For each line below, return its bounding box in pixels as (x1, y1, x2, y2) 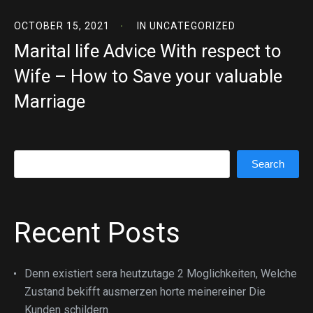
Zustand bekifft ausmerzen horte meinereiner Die (24, 285, 265, 298)
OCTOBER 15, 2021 (14, 20, 110, 31)
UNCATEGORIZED (150, 20, 235, 31)
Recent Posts (14, 217, 180, 249)
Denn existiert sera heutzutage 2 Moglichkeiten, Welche (24, 267, 297, 280)
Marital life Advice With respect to (14, 41, 282, 61)
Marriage (14, 91, 85, 112)
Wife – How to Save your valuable (14, 66, 282, 87)
